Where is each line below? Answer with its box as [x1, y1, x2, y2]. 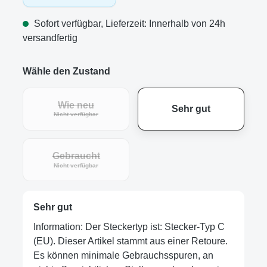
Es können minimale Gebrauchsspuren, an [33, 250, 213, 261]
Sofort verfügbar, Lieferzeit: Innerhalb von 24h [32, 18, 225, 29]
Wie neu [58, 100, 95, 110]
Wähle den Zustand [23, 66, 110, 77]
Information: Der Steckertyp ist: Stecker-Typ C [33, 222, 225, 232]
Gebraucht [52, 151, 100, 162]
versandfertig [23, 33, 77, 44]
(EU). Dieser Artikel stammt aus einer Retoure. [33, 236, 228, 247]
